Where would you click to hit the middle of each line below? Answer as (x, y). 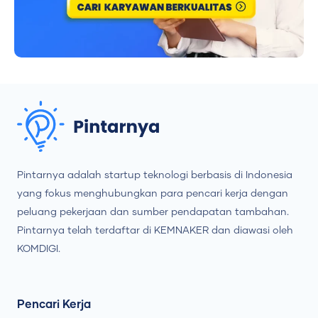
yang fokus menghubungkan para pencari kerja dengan (153, 194)
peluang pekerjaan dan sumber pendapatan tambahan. (153, 213)
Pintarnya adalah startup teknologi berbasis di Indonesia (155, 176)
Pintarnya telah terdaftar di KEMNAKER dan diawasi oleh (155, 231)
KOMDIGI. (39, 250)
